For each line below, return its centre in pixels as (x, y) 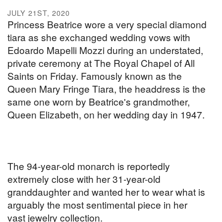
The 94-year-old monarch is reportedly (89, 166)
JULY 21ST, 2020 (39, 13)
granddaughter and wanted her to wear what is (106, 192)
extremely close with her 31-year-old (84, 179)
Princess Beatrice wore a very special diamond (107, 24)
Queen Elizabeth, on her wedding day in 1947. (106, 114)
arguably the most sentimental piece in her (97, 205)
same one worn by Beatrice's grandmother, (99, 102)
